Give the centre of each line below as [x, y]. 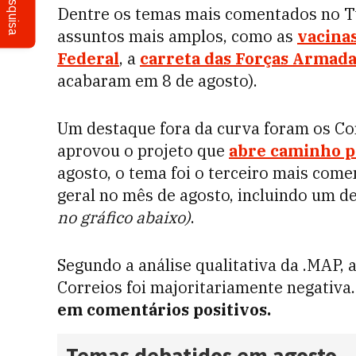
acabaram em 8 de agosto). [157, 81]
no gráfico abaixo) [124, 217]
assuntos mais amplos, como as [177, 36]
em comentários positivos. [164, 310]
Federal [88, 58]
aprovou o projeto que [143, 151]
